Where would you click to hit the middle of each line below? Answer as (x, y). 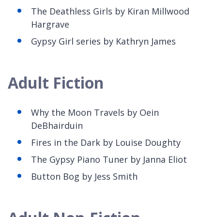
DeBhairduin (58, 125)
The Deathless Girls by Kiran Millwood (110, 11)
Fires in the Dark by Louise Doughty (106, 142)
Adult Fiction (56, 82)
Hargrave (50, 24)
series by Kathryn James (126, 41)
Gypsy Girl (54, 41)
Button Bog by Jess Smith (84, 176)
